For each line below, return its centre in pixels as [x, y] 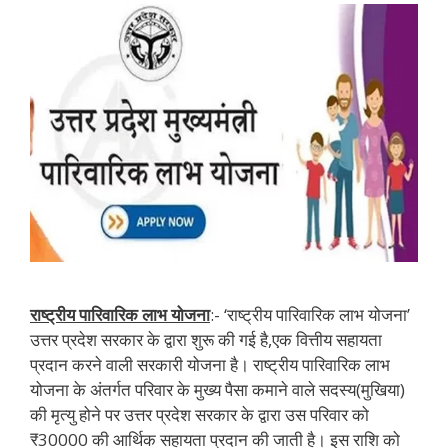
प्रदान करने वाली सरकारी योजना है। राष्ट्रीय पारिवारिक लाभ [210, 365]
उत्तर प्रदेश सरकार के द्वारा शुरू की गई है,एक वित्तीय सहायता [206, 340]
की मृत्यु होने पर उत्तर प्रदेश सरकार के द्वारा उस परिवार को [199, 415]
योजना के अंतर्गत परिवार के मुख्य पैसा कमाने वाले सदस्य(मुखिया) [217, 390]
